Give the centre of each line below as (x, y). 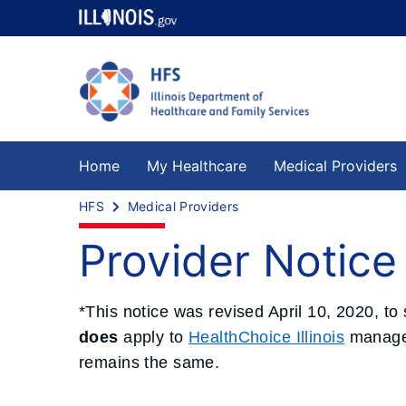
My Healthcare (197, 166)
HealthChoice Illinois (267, 337)
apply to (154, 337)
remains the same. (152, 362)
